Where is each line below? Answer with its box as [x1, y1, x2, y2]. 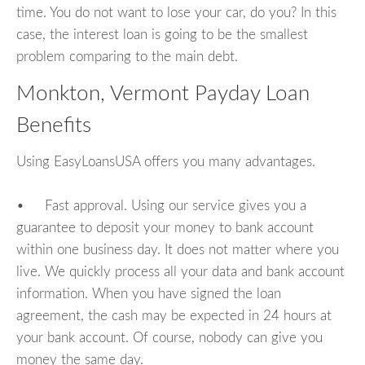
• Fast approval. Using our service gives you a [16, 198, 306, 213]
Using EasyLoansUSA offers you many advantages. [16, 154, 315, 169]
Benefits [16, 115, 91, 137]
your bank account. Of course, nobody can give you [16, 330, 323, 345]
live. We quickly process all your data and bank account [16, 264, 345, 279]
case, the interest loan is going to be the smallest [16, 28, 308, 42]
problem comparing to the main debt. [16, 50, 238, 64]
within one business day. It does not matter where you [16, 242, 339, 257]
